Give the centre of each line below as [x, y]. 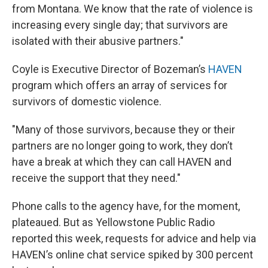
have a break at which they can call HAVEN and [122, 162]
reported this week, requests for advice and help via [134, 238]
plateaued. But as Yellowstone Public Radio [113, 222]
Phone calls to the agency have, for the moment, [126, 206]
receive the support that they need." [96, 178]
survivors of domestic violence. [87, 101]
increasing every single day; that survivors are [120, 25]
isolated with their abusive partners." [98, 41]
